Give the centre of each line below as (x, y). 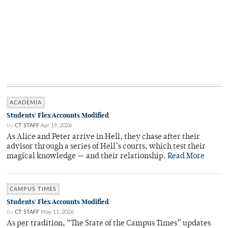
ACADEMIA (26, 103)
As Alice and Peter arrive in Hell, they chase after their (103, 137)
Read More (186, 157)
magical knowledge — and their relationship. (87, 157)
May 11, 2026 (57, 212)
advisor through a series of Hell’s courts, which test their (106, 147)
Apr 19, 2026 (56, 126)
